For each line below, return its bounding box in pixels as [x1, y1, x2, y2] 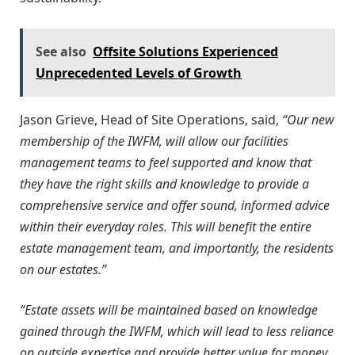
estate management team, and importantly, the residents [20, 239, 334, 257]
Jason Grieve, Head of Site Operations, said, [20, 110, 282, 128]
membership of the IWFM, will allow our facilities [20, 132, 288, 150]
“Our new [282, 110, 334, 128]
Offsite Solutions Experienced [93, 42, 278, 60]
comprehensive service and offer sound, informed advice [20, 196, 330, 214]
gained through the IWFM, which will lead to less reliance [20, 323, 334, 341]
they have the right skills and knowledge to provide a [20, 174, 309, 193]
